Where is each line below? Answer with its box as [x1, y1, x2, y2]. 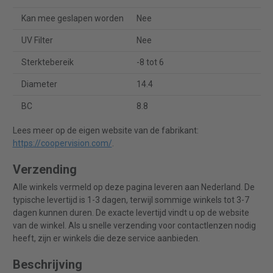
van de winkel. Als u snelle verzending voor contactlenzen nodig [12, 221, 256, 231]
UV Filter [21, 35, 53, 46]
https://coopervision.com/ [12, 138, 112, 149]
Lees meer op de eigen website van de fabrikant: [12, 126, 199, 136]
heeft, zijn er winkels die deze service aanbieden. [12, 233, 200, 244]
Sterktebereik [21, 57, 74, 68]
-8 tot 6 [136, 57, 165, 68]
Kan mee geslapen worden [21, 13, 124, 24]
